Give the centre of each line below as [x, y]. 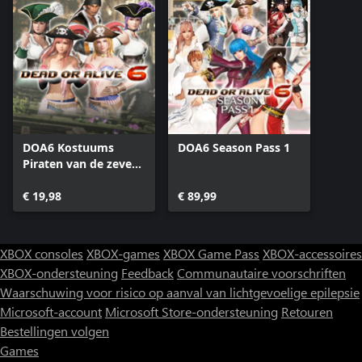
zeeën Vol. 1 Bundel [77, 180]
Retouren [307, 312]
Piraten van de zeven [81, 164]
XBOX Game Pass [211, 254]
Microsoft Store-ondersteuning [192, 312]
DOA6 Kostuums [68, 148]
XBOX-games [123, 254]
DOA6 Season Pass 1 [234, 148]
